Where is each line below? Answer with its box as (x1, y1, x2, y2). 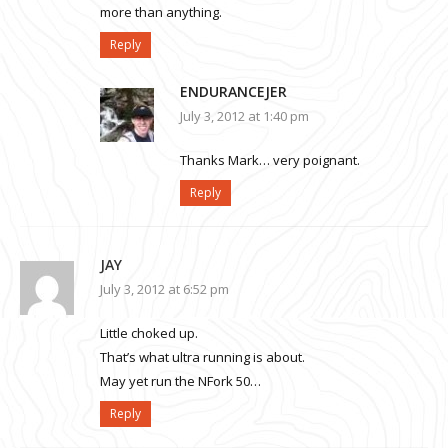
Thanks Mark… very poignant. (180, 151, 360, 170)
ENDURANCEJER (180, 82, 287, 102)
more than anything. (100, 3, 222, 22)
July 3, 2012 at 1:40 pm (180, 107, 309, 126)
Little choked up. (100, 324, 198, 343)
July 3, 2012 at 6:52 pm (100, 280, 229, 299)
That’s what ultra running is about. (100, 348, 305, 367)
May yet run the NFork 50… (100, 372, 261, 391)
